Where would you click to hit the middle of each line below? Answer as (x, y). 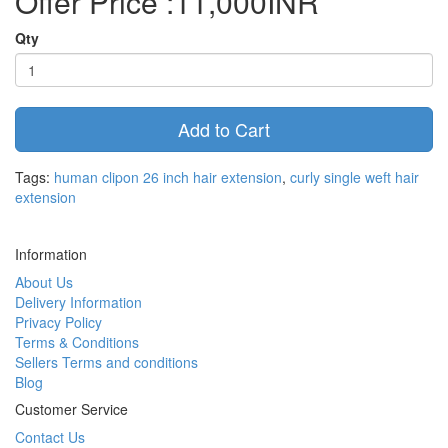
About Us (44, 282)
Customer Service (71, 409)
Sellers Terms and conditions (106, 362)
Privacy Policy (58, 322)
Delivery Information (78, 302)
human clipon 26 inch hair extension (168, 177)
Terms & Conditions (77, 342)
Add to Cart (224, 129)
